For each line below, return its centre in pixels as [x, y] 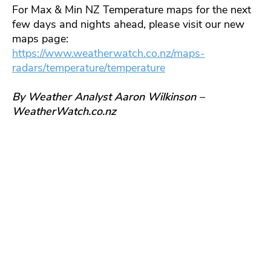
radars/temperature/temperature [89, 68]
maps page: [40, 39]
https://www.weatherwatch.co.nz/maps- [109, 54]
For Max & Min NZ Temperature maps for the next [132, 10]
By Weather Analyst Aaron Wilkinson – [108, 97]
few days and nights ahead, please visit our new [128, 24]
